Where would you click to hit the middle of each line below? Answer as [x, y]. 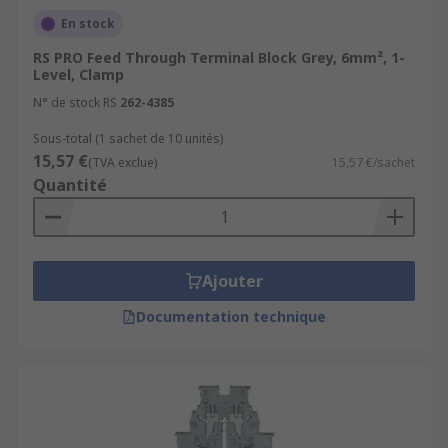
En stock [88, 23]
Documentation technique [231, 316]
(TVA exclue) [122, 162]
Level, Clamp [78, 74]
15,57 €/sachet [373, 162]
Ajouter [232, 281]
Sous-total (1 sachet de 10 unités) [128, 138]
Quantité [70, 185]
